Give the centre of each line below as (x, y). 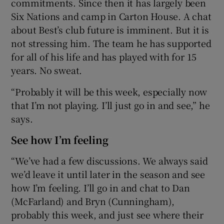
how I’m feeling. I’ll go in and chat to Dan (100, 187)
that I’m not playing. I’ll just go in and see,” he (110, 105)
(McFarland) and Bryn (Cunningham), (93, 201)
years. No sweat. (47, 70)
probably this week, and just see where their (107, 214)
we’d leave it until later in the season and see (108, 174)
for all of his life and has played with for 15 (104, 56)
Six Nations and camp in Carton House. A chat (111, 16)
